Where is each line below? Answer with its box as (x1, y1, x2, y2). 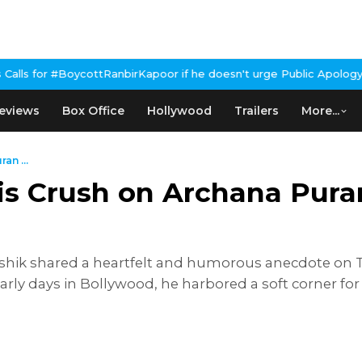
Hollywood (147, 103, 212, 118)
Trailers (234, 103, 279, 118)
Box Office (62, 103, 124, 118)
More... (301, 103, 339, 118)
